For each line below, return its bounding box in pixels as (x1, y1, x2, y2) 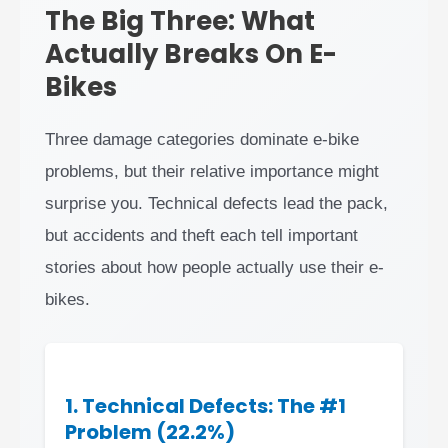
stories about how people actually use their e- (45, 257, 384, 277)
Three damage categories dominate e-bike (45, 129, 359, 149)
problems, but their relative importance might (45, 161, 379, 181)
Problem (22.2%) (65, 417, 235, 446)
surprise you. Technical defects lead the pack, (45, 193, 388, 213)
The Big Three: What (45, 2, 315, 39)
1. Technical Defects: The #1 (65, 391, 346, 420)
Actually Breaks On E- (45, 35, 337, 72)
